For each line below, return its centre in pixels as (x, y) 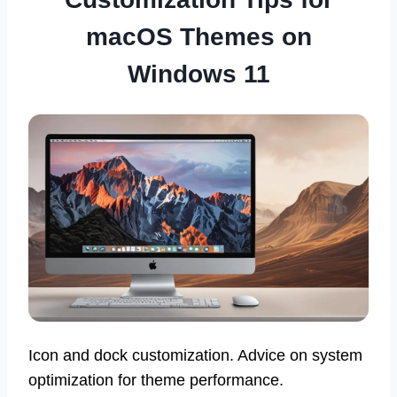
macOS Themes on (198, 36)
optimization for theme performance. (156, 381)
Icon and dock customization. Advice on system (195, 356)
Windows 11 (198, 74)
